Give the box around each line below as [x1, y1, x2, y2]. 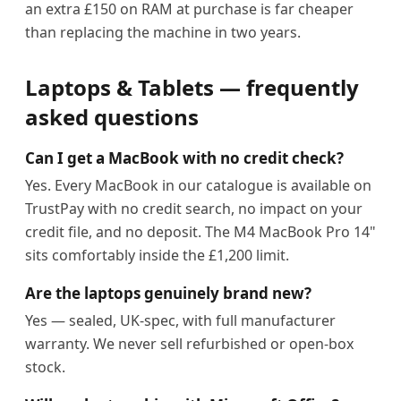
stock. [25, 357, 65, 377]
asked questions [25, 102, 199, 132]
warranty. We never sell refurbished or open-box [25, 334, 354, 354]
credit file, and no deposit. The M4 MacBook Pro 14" [25, 222, 376, 242]
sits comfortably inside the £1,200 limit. [25, 245, 289, 265]
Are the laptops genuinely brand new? [25, 283, 311, 303]
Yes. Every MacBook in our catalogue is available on [25, 175, 371, 195]
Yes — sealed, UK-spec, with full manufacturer [25, 311, 336, 330]
